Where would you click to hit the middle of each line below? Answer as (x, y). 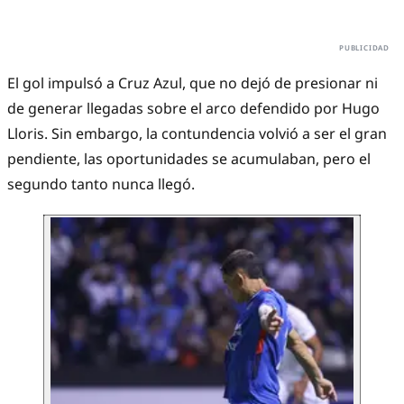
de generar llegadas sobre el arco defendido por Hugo (193, 109)
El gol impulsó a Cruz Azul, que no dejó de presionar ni (193, 83)
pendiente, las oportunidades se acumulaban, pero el (189, 159)
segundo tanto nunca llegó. (101, 184)
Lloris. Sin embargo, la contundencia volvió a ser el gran (197, 134)
